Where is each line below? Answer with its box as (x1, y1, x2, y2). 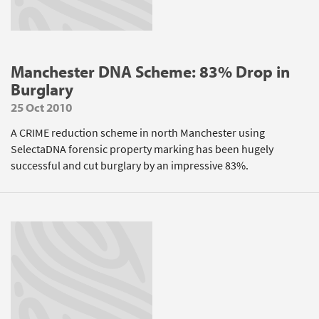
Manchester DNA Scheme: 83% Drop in (11, 61, 290, 82)
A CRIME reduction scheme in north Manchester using (11, 125, 265, 140)
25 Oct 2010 (11, 100, 72, 115)
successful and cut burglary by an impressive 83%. (11, 158, 249, 173)
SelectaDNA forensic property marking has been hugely (11, 142, 273, 157)
